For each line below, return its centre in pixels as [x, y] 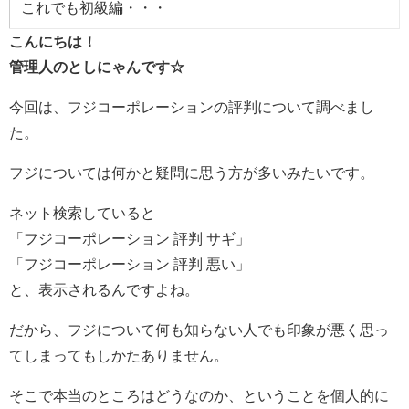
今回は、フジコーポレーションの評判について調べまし [192, 107]
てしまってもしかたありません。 [119, 355]
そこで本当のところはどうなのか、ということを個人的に [199, 395]
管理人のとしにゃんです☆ [97, 67]
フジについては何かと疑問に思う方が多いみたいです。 [192, 173]
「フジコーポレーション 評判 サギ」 [130, 238]
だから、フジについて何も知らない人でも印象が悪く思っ [199, 330]
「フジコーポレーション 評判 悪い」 [130, 264]
